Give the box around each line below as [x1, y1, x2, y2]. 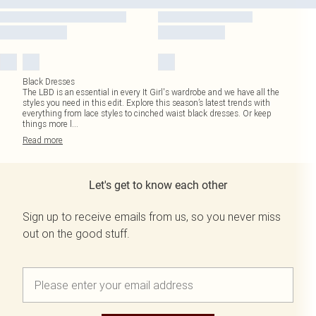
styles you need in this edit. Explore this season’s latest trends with [23, 97, 270, 108]
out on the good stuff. [23, 226, 130, 241]
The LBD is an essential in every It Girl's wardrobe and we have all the [23, 87, 279, 97]
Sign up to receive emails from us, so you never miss [23, 209, 281, 224]
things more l [23, 119, 72, 129]
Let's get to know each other [89, 178, 227, 192]
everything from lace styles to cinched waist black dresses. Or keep [23, 108, 272, 119]
